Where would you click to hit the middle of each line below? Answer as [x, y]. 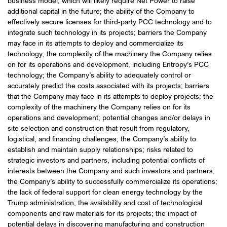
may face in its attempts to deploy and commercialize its [96, 43]
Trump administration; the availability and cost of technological [105, 203]
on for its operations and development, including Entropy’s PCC [108, 64]
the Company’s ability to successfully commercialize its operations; [112, 181]
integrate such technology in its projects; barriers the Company [107, 32]
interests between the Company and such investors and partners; [111, 171]
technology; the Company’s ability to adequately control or [99, 75]
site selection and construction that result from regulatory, [99, 128]
